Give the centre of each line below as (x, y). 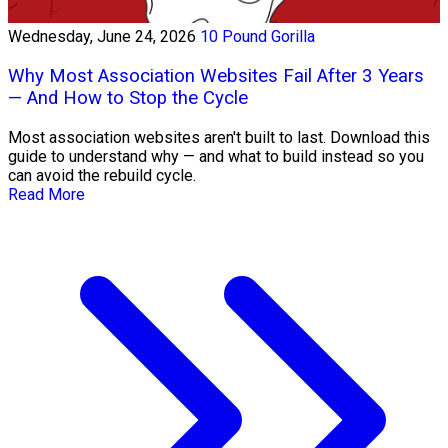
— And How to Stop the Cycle (128, 97)
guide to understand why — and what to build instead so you (216, 156)
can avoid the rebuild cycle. (102, 175)
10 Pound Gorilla (257, 37)
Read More (46, 194)
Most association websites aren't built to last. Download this (219, 137)
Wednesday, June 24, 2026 (102, 37)
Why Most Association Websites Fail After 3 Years (216, 75)
